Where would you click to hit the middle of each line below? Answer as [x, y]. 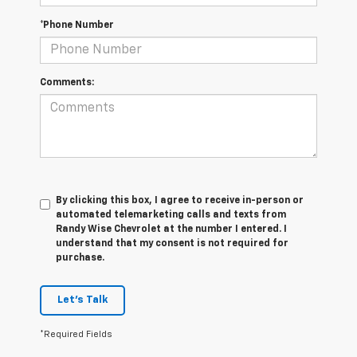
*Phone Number [77, 26]
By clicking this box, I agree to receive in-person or [180, 201]
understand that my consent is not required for [172, 244]
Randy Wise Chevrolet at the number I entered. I [171, 230]
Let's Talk [82, 300]
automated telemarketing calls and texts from [171, 216]
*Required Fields [76, 335]
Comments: [67, 83]
